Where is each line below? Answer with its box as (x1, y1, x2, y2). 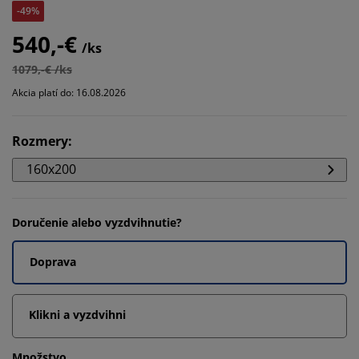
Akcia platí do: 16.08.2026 (12, 85, 126, 99)
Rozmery (12, 131, 68, 150)
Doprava (30, 253, 76, 269)
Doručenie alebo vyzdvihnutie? (12, 214, 182, 230)
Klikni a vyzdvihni (29, 306, 126, 322)
